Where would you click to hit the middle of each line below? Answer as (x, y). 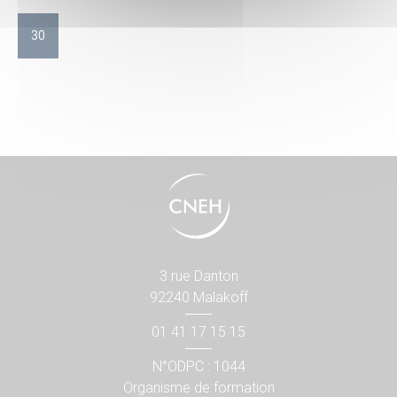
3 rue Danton (198, 276)
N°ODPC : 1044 (198, 366)
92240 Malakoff (198, 297)
